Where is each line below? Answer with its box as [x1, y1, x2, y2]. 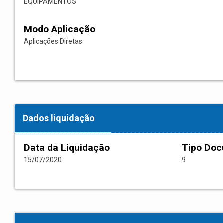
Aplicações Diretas [24, 37, 82, 46]
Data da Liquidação [24, 142, 110, 154]
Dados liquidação [23, 113, 95, 124]
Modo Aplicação [24, 23, 95, 35]
